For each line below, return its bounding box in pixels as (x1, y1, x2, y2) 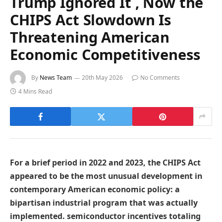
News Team (40, 73, 72, 82)
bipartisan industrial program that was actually (10, 197, 198, 209)
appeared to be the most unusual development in (10, 170, 202, 182)
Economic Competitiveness (10, 45, 200, 64)
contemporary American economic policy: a (10, 184, 180, 195)
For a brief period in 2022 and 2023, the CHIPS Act (10, 157, 201, 168)
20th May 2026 (82, 73, 123, 82)
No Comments (140, 73, 180, 82)
